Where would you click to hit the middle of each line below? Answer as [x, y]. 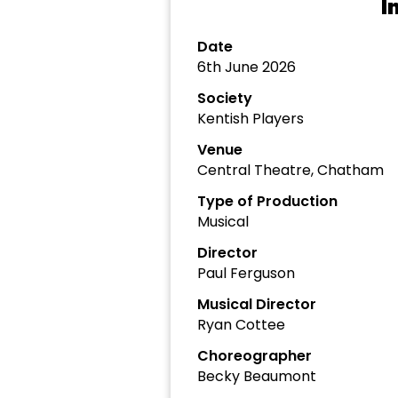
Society [225, 98]
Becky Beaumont [257, 376]
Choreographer [255, 356]
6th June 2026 [247, 67]
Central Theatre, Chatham [291, 170]
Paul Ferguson [246, 273]
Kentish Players [251, 119]
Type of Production [267, 201]
